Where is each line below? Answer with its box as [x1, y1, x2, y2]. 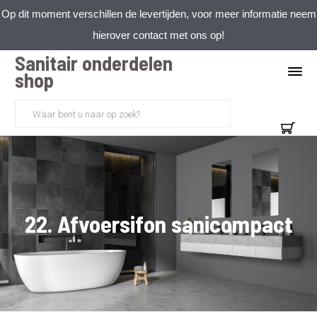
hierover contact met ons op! [93, 29, 224, 41]
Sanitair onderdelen [15, 51, 173, 75]
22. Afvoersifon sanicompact [24, 209, 293, 238]
